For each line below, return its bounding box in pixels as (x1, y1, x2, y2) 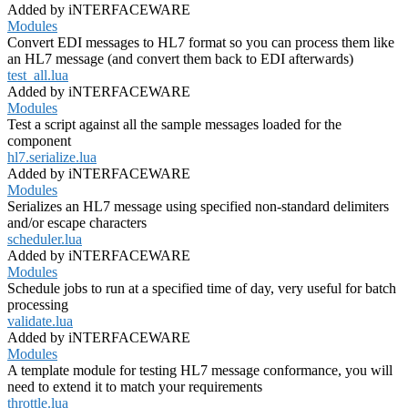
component (7, 133, 71, 149)
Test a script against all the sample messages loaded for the (7, 117, 342, 133)
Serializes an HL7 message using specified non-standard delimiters (7, 199, 389, 215)
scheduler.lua (7, 231, 82, 248)
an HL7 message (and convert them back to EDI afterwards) (7, 51, 353, 67)
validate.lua (7, 313, 73, 330)
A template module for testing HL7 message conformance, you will (7, 362, 393, 379)
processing (7, 297, 68, 313)
